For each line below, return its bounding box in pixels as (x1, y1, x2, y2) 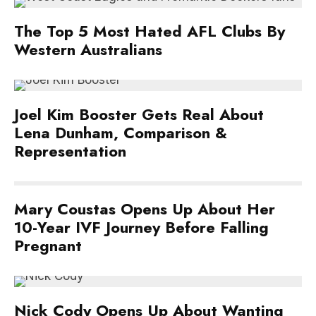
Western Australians (14, 38, 162, 61)
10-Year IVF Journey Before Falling (14, 216, 269, 238)
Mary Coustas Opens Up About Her (14, 197, 275, 220)
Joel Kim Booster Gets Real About (14, 103, 264, 126)
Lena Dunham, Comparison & (14, 121, 227, 144)
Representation (14, 140, 131, 162)
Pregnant (14, 234, 87, 257)
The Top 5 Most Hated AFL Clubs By (14, 20, 285, 42)
